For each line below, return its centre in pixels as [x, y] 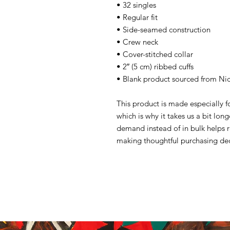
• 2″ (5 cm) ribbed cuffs [155, 66]
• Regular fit [137, 17]
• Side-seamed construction [164, 30]
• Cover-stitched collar [155, 54]
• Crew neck [137, 42]
